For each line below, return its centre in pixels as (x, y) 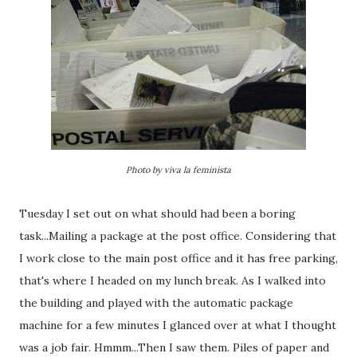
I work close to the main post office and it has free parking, (178, 258)
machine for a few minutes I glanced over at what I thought (178, 325)
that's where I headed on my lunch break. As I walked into (173, 280)
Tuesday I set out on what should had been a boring (157, 214)
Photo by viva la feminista (178, 170)
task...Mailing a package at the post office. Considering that (178, 236)
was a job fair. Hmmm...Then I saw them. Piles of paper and (174, 347)
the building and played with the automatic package (156, 303)
